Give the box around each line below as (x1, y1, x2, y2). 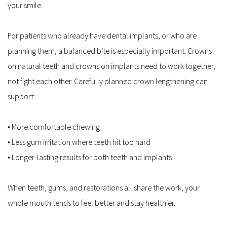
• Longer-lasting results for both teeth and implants (8, 152, 175, 162)
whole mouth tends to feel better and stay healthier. (8, 197, 175, 208)
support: (8, 91, 35, 101)
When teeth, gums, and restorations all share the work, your (8, 182, 200, 193)
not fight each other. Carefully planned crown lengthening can (8, 75, 208, 86)
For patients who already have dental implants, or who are (8, 30, 197, 41)
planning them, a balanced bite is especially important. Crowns (8, 45, 212, 56)
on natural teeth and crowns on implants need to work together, (8, 60, 215, 71)
